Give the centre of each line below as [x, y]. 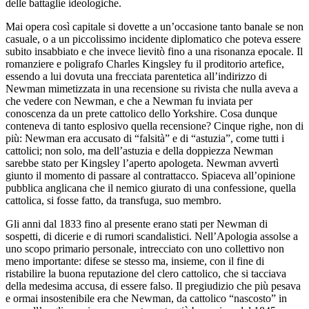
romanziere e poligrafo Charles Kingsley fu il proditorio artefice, [145, 63]
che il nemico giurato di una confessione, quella [191, 188]
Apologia [237, 236]
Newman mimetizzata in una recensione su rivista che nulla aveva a [152, 88]
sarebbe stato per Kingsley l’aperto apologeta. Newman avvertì [142, 163]
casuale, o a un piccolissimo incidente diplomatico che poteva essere [153, 39]
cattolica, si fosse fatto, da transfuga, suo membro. [113, 200]
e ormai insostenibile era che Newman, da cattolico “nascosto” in [146, 298]
